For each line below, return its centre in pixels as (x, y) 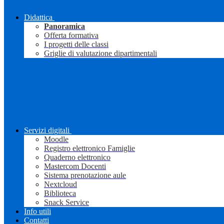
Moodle (56, 139)
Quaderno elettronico (77, 157)
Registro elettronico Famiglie (89, 148)
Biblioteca (60, 193)
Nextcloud (60, 184)
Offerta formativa (71, 35)
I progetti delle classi (76, 44)
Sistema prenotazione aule (85, 175)
